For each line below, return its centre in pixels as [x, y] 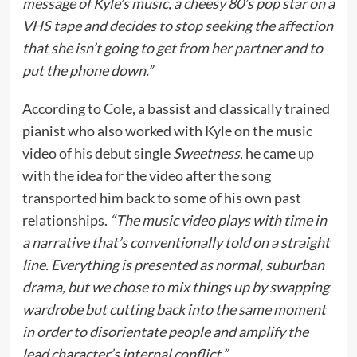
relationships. [66, 220]
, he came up [277, 153]
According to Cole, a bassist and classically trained [176, 108]
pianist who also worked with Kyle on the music [167, 131]
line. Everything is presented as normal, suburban [173, 265]
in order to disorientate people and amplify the [165, 331]
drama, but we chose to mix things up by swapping [175, 287]
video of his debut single [97, 153]
